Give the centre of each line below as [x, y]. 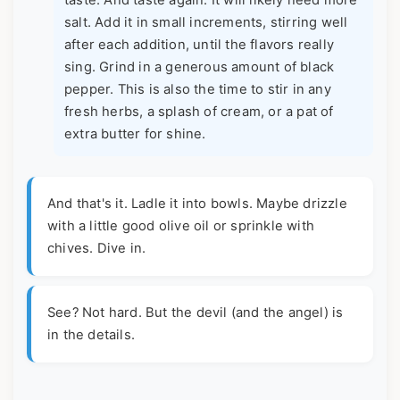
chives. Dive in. [97, 248]
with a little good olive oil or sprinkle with [181, 225]
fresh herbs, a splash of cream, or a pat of [199, 112]
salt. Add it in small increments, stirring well [206, 23]
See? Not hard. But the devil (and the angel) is [196, 312]
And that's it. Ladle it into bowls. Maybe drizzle [197, 203]
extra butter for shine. [135, 134]
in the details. [91, 334]
